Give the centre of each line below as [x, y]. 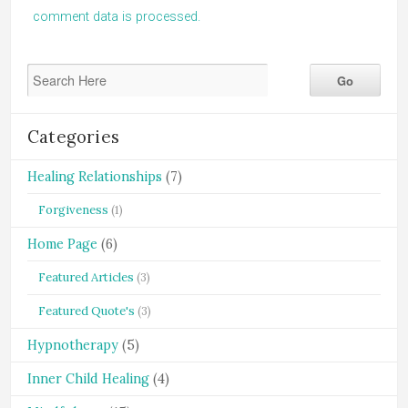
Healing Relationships [95, 177]
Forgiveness [73, 210]
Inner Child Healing [88, 379]
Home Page [62, 244]
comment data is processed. [117, 17]
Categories [73, 137]
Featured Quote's [87, 311]
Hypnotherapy [73, 345]
